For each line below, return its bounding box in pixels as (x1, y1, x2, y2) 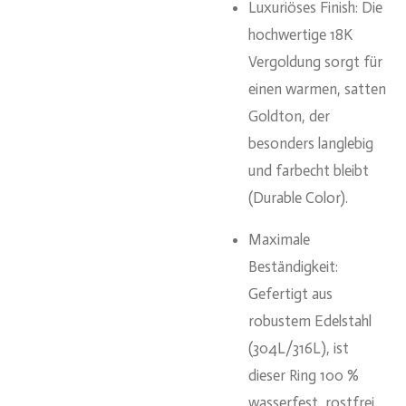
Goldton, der (248, 106, 330, 125)
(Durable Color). (248, 188, 348, 207)
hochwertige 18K (248, 24, 353, 43)
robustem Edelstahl (248, 312, 372, 331)
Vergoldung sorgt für (248, 52, 382, 71)
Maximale (248, 230, 310, 249)
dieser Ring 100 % (248, 366, 359, 385)
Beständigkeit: (248, 257, 338, 276)
